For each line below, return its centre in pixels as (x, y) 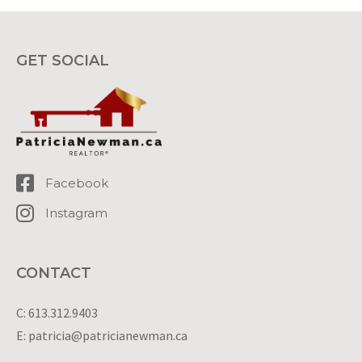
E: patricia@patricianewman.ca (102, 335)
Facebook (77, 183)
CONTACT (54, 273)
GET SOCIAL (63, 60)
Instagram (77, 213)
